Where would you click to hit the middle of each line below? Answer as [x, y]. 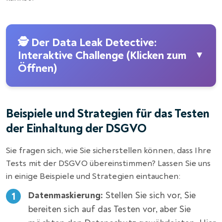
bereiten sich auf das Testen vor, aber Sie [110, 209]
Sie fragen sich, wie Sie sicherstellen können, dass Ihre [109, 150]
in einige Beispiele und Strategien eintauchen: [93, 176]
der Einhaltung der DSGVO [76, 128]
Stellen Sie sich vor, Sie [150, 195]
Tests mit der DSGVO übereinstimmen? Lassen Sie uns [109, 163]
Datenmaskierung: [66, 195]
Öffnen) [38, 68]
